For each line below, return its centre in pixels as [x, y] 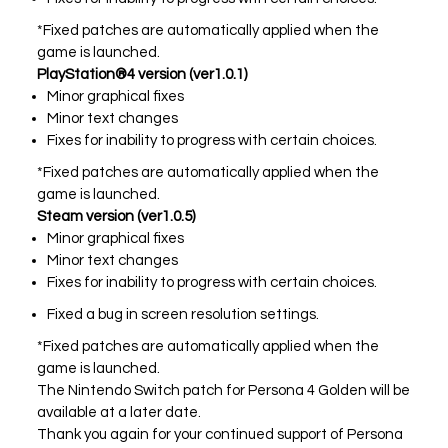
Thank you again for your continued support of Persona [220, 434]
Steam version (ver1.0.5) [116, 216]
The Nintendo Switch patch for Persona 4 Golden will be [224, 390]
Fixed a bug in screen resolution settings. [184, 314]
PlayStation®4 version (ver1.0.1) [144, 74]
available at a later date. [119, 412]
